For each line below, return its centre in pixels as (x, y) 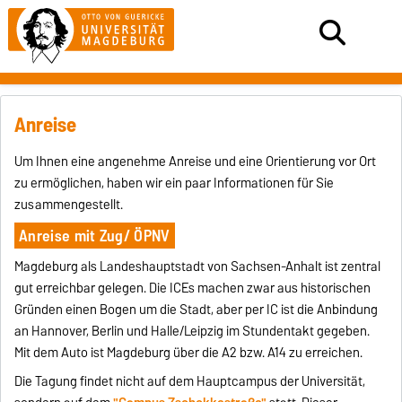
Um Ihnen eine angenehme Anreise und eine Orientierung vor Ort (196, 161)
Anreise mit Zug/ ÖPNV (94, 235)
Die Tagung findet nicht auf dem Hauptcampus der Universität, (190, 381)
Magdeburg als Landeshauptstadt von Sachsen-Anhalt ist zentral (198, 266)
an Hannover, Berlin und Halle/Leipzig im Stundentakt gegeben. (192, 331)
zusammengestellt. (69, 204)
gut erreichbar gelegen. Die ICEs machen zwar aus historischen (193, 288)
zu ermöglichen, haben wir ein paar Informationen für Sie (175, 183)
